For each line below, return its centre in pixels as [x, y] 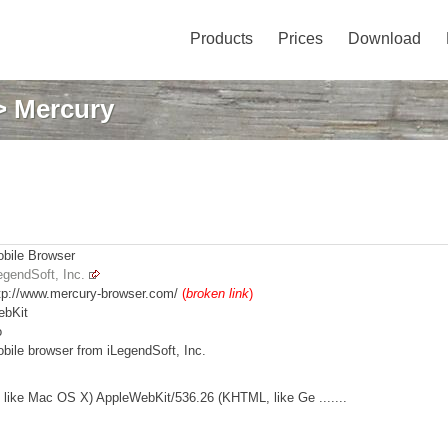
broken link [217, 293]
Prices [300, 38]
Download [384, 38]
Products [221, 38]
